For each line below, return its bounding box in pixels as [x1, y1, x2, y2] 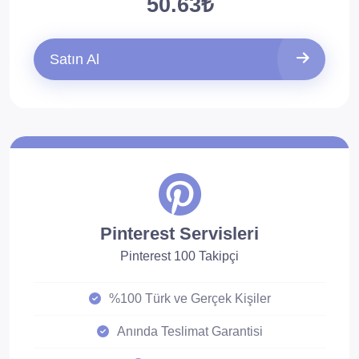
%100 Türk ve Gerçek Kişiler [108, 292, 271, 305]
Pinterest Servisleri [100, 224, 259, 244]
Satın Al [50, 51, 99, 67]
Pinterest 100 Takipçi [120, 249, 239, 263]
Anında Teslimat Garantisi [116, 325, 263, 338]
